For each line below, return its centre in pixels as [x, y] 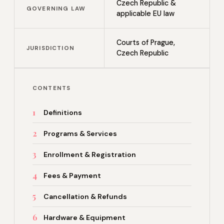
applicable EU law [145, 13]
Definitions [63, 112]
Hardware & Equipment [84, 217]
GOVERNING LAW [56, 8]
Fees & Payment [72, 175]
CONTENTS [52, 88]
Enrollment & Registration [90, 154]
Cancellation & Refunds [85, 196]
